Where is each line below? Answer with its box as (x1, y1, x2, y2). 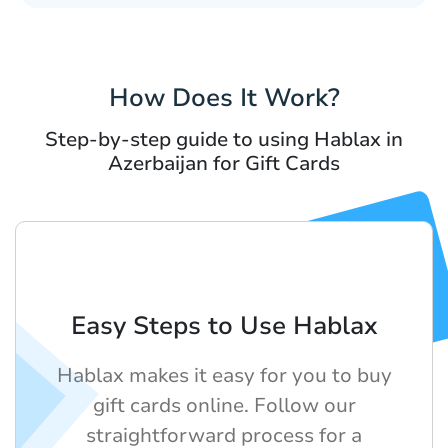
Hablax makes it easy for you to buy (56, 362, 392, 390)
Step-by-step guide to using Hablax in (45, 126, 403, 154)
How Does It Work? (108, 81, 340, 116)
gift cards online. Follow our (92, 392, 356, 420)
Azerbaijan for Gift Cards (108, 150, 340, 178)
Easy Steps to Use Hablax (70, 309, 378, 344)
